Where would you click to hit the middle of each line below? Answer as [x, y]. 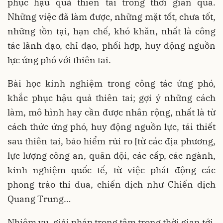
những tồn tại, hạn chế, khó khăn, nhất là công [111, 31]
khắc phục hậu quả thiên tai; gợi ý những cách [111, 98]
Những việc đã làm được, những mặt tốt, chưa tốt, [111, 16]
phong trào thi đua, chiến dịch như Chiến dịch [111, 184]
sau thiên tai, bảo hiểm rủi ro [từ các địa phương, [111, 141]
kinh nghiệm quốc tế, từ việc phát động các [111, 170]
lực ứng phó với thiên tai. [59, 60]
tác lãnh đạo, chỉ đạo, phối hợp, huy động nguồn [111, 45]
